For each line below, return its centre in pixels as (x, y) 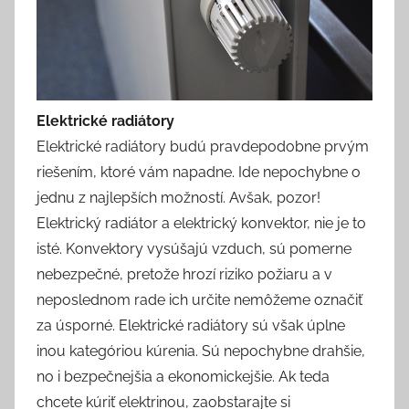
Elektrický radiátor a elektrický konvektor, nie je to (201, 223)
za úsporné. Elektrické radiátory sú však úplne (191, 325)
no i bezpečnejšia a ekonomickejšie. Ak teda (183, 376)
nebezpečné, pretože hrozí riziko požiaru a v (184, 274)
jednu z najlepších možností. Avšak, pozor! (178, 197)
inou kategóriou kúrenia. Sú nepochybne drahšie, (201, 351)
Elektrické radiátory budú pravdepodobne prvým (203, 146)
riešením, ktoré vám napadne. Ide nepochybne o (199, 172)
